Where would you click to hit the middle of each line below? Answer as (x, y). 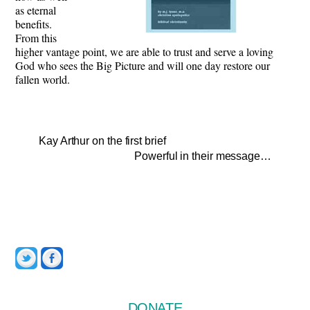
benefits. (34, 24)
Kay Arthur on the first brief (102, 141)
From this (36, 37)
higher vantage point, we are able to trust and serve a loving (145, 51)
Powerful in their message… (203, 156)
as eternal (36, 10)
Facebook (87, 251)
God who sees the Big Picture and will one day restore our (143, 65)
